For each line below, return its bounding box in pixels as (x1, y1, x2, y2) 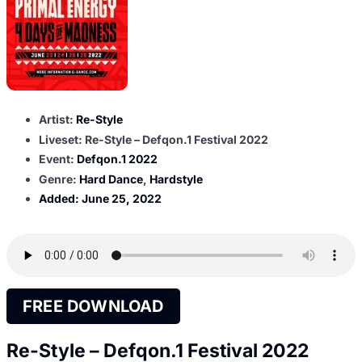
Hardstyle (149, 171, 203, 186)
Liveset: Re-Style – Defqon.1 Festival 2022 (39, 132, 268, 146)
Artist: (39, 112, 76, 127)
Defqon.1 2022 (77, 152, 158, 166)
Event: (39, 152, 77, 166)
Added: (39, 192, 82, 206)
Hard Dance (79, 171, 143, 186)
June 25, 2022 (82, 192, 162, 206)
